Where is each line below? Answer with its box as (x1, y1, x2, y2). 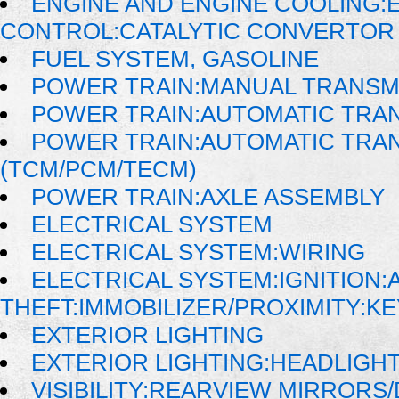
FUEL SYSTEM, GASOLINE (31, 45, 320, 73)
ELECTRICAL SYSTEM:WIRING (31, 239, 366, 266)
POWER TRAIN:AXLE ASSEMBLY (31, 183, 386, 211)
